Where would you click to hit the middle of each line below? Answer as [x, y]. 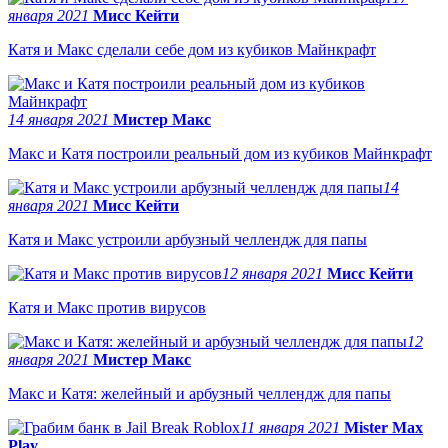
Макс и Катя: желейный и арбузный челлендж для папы [199, 393]
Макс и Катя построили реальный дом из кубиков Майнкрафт [220, 153]
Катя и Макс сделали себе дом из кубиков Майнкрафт [192, 49]
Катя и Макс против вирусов [107, 307]
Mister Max [383, 427]
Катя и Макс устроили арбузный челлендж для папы [187, 239]
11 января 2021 [292, 427]
